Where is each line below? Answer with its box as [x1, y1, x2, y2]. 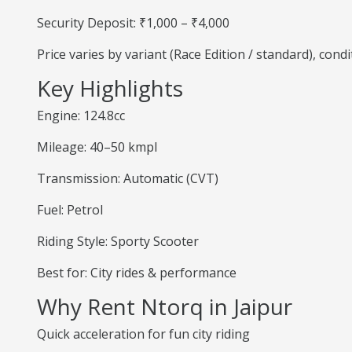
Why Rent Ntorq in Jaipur [37, 291, 292, 321]
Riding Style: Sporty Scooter [37, 233, 199, 250]
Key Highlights [37, 73, 183, 103]
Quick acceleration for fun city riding [37, 325, 250, 343]
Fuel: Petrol [37, 201, 103, 218]
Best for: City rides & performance [37, 264, 236, 281]
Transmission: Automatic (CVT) [37, 170, 218, 187]
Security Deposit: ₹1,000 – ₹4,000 [37, 14, 229, 31]
